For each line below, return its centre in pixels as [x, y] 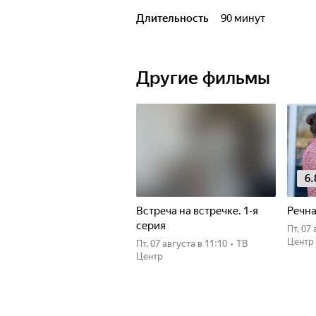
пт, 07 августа [169, 244]
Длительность [172, 18]
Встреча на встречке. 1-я [197, 211]
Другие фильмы [203, 78]
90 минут [246, 18]
